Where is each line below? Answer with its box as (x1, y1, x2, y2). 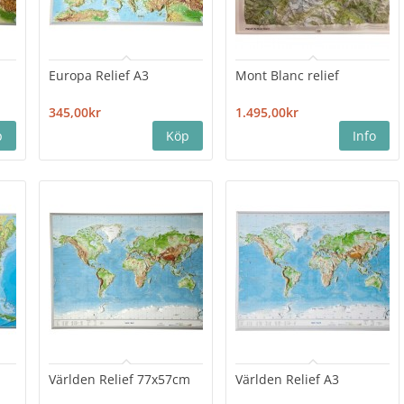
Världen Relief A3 (235, 371, 340, 389)
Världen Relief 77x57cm (49, 371, 191, 389)
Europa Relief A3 (49, 67, 150, 85)
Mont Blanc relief (235, 67, 340, 85)
